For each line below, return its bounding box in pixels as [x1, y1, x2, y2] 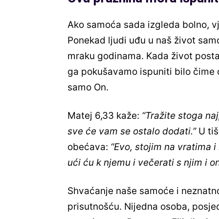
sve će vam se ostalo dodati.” [67, 126, 196, 137]
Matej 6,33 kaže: [67, 110, 142, 122]
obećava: [67, 141, 110, 153]
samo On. [67, 82, 109, 93]
